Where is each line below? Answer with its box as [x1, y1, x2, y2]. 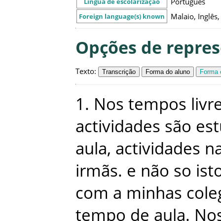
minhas [126, 182, 182, 204]
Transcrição [102, 68, 136, 75]
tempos [128, 93, 186, 115]
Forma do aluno [146, 68, 190, 75]
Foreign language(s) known [79, 11, 165, 21]
